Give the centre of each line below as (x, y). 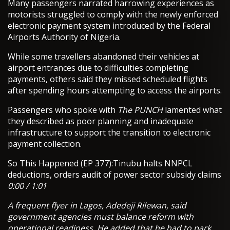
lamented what (192, 110)
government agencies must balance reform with (101, 217)
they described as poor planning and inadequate (101, 121)
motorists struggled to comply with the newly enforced (113, 15)
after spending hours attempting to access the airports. (115, 91)
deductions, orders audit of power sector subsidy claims (114, 175)
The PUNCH (140, 110)
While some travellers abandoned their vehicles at (103, 57)
